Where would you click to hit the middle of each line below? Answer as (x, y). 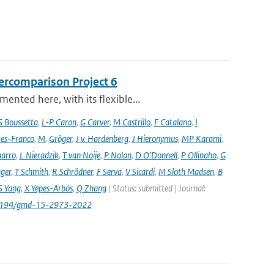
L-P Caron (59, 122)
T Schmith (31, 172)
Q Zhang (91, 188)
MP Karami (201, 139)
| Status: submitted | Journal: (156, 188)
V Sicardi (140, 172)
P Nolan (117, 155)
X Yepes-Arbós (48, 188)
